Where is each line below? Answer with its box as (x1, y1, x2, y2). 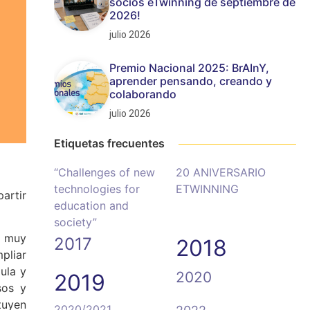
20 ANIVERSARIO (176, 165, 266, 179)
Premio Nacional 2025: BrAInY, (109, 61, 269, 75)
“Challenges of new (54, 165, 155, 179)
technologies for (54, 182, 140, 196)
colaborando (109, 87, 176, 101)
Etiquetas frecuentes (54, 136, 165, 150)
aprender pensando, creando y (109, 74, 272, 88)
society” (54, 215, 97, 229)
